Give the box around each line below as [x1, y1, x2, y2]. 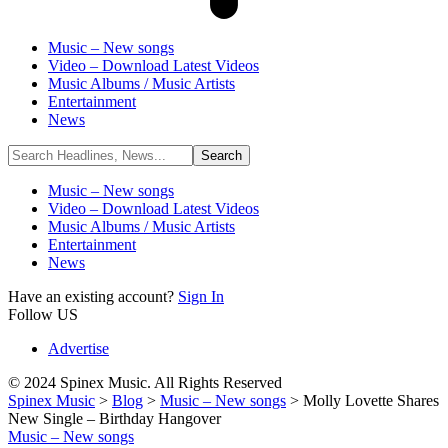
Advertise [48, 340, 109, 357]
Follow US [8, 306, 78, 323]
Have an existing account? [8, 288, 178, 305]
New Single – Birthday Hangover [8, 410, 221, 427]
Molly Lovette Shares [303, 392, 439, 409]
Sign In [178, 288, 224, 305]
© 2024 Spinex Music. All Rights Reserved [8, 374, 282, 391]
